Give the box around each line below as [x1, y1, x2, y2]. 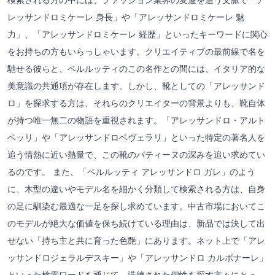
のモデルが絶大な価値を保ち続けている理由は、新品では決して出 [7, 217, 265, 228]
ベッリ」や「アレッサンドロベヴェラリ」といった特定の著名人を [7, 131, 265, 142]
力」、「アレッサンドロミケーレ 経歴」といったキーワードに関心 [7, 28, 268, 39]
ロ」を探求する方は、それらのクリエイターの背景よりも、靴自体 [7, 97, 265, 108]
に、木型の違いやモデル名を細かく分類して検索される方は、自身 [7, 183, 265, 194]
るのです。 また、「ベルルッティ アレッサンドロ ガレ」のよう [7, 166, 255, 177]
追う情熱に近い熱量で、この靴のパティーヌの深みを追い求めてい [7, 149, 265, 160]
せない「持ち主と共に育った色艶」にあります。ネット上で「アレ [7, 234, 265, 246]
